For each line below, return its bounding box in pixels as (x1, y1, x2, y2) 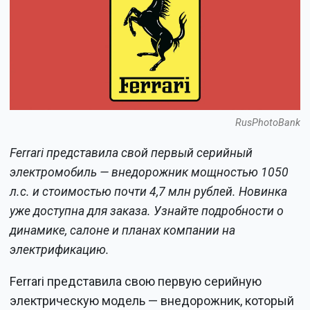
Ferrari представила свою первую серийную (10, 273, 262, 289)
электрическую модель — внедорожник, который (10, 293, 295, 308)
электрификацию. (10, 242, 110, 257)
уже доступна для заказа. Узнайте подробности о (10, 203, 284, 218)
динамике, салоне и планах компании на (10, 223, 236, 237)
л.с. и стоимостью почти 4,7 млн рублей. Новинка (10, 184, 288, 199)
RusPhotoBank (235, 116, 300, 129)
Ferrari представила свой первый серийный (10, 145, 253, 160)
